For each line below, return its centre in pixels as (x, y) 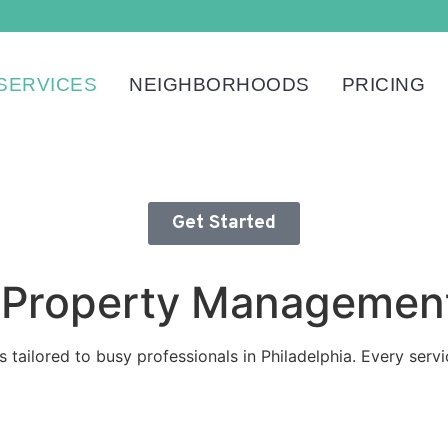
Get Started (224, 223)
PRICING (383, 84)
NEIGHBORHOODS (219, 84)
